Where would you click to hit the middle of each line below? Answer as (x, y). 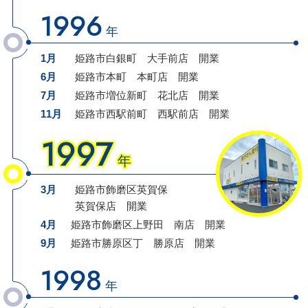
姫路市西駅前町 (116, 113)
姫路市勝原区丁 (112, 243)
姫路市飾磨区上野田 (122, 224)
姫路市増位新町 (116, 95)
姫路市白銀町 (106, 58)
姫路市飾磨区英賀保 (126, 189)
